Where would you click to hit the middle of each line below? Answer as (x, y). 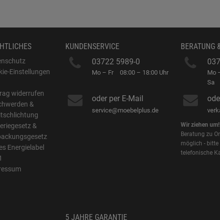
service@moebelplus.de (125, 110)
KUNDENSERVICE (93, 46)
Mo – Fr (103, 72)
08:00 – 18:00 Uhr (144, 72)
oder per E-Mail (118, 98)
